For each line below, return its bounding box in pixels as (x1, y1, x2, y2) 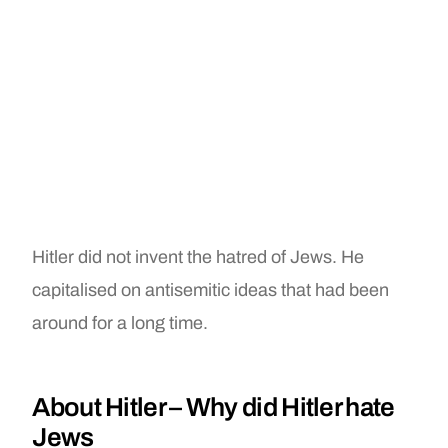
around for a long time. (32, 313, 209, 334)
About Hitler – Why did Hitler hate (32, 393, 395, 422)
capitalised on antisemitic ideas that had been (32, 280, 390, 301)
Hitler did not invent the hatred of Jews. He (32, 247, 365, 268)
